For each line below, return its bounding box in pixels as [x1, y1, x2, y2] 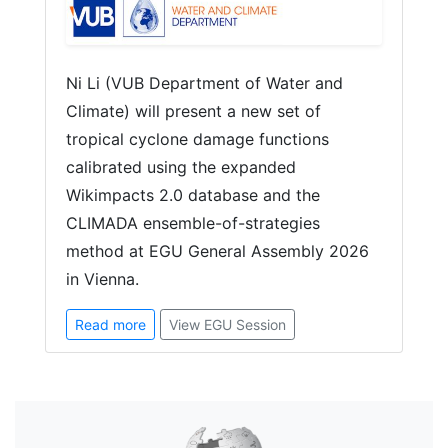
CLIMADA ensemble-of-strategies [66, 213, 320, 234]
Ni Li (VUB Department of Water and [66, 73, 343, 94]
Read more [75, 316, 146, 334]
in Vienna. [66, 269, 139, 290]
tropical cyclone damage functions [66, 129, 329, 150]
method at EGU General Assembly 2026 [66, 241, 369, 262]
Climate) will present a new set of [66, 101, 321, 122]
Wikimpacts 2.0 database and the [66, 185, 320, 206]
